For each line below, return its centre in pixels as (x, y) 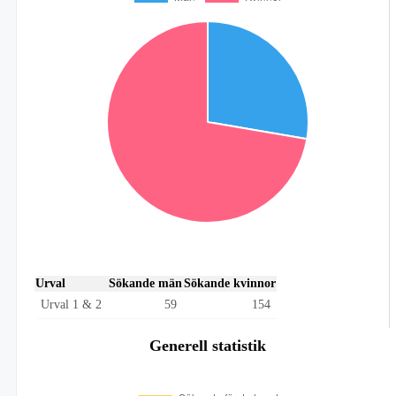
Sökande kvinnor (230, 283)
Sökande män (145, 283)
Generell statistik (208, 345)
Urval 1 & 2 (71, 304)
